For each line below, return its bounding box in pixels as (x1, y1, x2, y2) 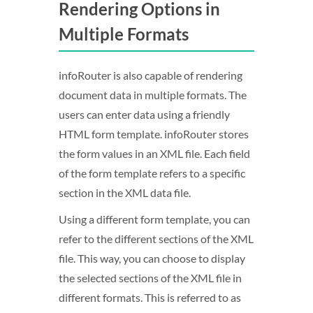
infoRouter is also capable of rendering (59, 68, 242, 82)
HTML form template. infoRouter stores (59, 127, 249, 140)
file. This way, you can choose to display (59, 252, 245, 265)
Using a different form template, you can (59, 212, 250, 226)
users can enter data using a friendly (59, 108, 230, 121)
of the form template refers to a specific (59, 166, 245, 180)
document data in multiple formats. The (59, 88, 247, 101)
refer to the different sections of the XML (59, 232, 254, 245)
